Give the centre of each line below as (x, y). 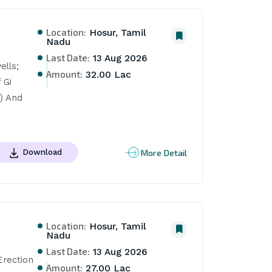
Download (42, 152)
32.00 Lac (107, 75)
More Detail (164, 152)
